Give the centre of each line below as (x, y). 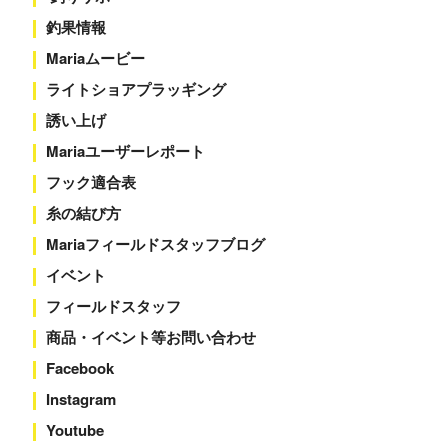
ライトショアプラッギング (135, 89)
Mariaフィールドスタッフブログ (155, 244)
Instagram (80, 399)
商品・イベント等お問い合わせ (150, 337)
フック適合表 (90, 182)
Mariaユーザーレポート (125, 151)
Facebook (79, 368)
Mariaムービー (95, 58)
